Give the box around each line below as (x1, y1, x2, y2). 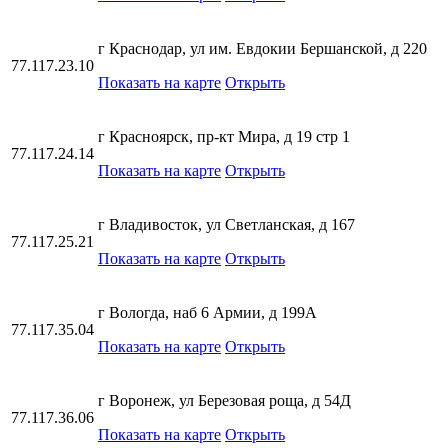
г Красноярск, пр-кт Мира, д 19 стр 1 (98, 127, 350, 145)
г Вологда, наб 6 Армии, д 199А (98, 303, 317, 321)
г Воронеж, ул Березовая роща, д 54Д (98, 391, 351, 409)
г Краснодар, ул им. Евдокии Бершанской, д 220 (98, 39, 427, 57)
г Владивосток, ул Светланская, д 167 (98, 215, 355, 233)
